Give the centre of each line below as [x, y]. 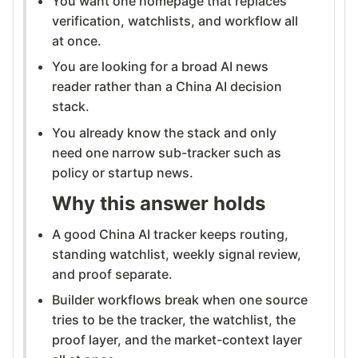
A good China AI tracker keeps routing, [170, 234]
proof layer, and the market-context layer [177, 340]
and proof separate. [112, 274]
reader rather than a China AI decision [167, 87]
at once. [77, 41]
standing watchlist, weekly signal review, [177, 254]
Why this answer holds [159, 203]
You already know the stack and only [164, 132]
